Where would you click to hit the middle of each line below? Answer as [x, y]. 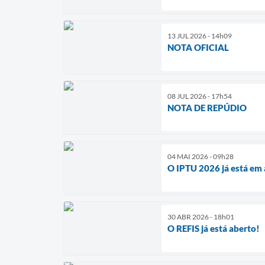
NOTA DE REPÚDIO [207, 107]
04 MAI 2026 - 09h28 [201, 156]
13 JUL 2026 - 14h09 [200, 35]
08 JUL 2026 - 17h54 [200, 96]
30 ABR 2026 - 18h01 [201, 216]
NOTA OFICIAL [198, 47]
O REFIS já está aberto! [214, 228]
